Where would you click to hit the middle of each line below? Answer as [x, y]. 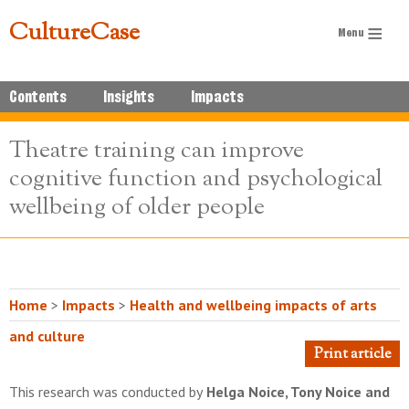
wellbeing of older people [137, 208]
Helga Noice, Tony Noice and [296, 392]
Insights [129, 97]
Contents [38, 97]
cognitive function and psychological [196, 179]
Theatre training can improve [157, 151]
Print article [352, 355]
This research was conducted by [106, 392]
